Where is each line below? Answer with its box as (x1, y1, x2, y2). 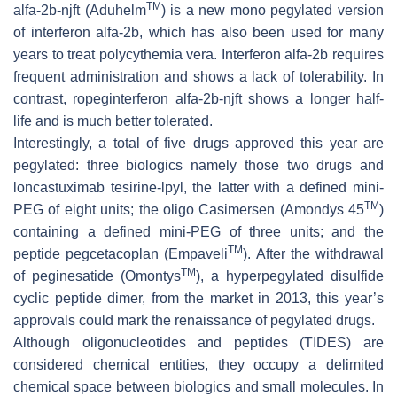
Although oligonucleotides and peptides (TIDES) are (13, 334, 384, 350)
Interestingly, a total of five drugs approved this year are (13, 135, 384, 151)
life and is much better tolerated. (13, 113, 213, 128)
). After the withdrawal (243, 245, 385, 261)
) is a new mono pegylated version (160, 2, 385, 18)
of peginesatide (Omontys (13, 268, 181, 284)
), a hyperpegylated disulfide (196, 268, 384, 284)
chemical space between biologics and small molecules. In (13, 378, 384, 394)
